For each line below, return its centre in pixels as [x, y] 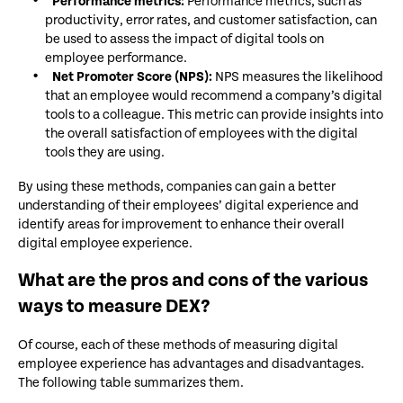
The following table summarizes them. [131, 382]
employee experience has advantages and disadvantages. [191, 363]
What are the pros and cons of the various [193, 280]
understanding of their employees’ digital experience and [188, 205]
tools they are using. [105, 152]
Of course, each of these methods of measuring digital [178, 345]
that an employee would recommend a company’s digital [214, 95]
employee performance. [116, 58]
